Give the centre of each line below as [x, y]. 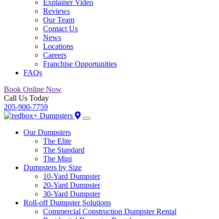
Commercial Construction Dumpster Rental [110, 211]
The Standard [64, 150]
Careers [55, 55]
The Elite [57, 141]
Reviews [56, 11]
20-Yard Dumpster [72, 185]
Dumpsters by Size [53, 167]
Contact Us [60, 29]
